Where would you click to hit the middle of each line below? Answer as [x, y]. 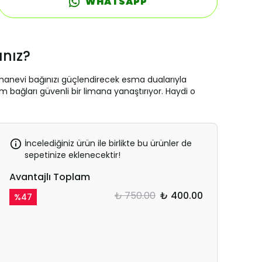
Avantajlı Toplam [49, 177]
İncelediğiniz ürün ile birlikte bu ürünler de [108, 144]
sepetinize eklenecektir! [72, 155]
